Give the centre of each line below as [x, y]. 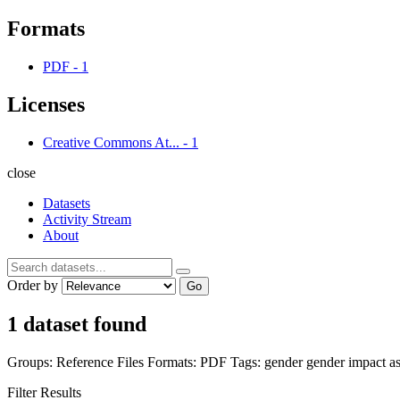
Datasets [67, 203]
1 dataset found [77, 325]
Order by [33, 285]
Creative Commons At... [111, 142]
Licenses [46, 104]
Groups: [30, 362]
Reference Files [102, 362]
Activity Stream [87, 219]
